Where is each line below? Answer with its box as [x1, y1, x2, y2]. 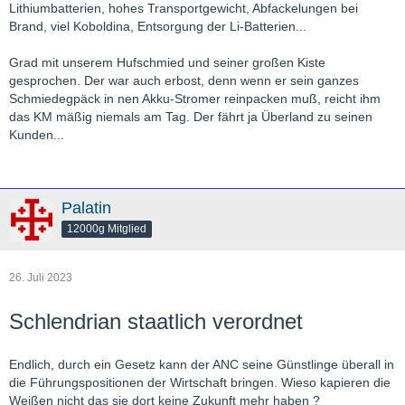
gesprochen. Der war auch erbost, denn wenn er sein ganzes [9, 73, 359, 88]
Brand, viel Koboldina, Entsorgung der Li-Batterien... [9, 19, 306, 33]
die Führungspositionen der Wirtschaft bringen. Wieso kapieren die [9, 375, 391, 390]
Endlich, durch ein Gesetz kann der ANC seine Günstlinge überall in [9, 357, 394, 372]
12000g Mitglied [67, 221, 146, 235]
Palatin [61, 199, 111, 217]
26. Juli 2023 [9, 271, 72, 284]
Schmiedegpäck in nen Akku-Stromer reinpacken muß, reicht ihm [9, 91, 381, 106]
